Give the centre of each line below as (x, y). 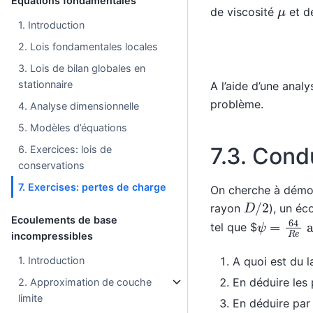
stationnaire (46, 84)
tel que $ (233, 227)
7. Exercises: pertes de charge (93, 187)
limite (31, 298)
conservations (52, 165)
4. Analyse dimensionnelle (79, 105)
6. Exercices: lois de (65, 149)
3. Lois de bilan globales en (82, 68)
